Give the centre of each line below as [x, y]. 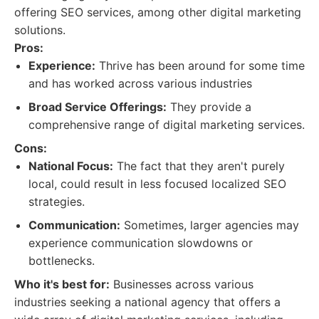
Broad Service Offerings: [98, 107]
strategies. [57, 202]
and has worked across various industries [140, 83]
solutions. [40, 30]
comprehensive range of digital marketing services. [167, 125]
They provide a [209, 107]
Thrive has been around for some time [200, 66]
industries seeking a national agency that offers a [147, 302]
